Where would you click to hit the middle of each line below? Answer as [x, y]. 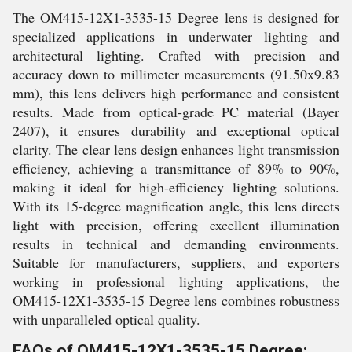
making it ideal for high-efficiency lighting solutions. [176, 187]
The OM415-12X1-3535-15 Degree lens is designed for [176, 17]
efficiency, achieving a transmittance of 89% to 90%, [176, 168]
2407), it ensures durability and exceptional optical [176, 130]
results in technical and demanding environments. [176, 244]
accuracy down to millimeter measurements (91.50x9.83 [176, 74]
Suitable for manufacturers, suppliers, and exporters [176, 262]
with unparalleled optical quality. [106, 319]
